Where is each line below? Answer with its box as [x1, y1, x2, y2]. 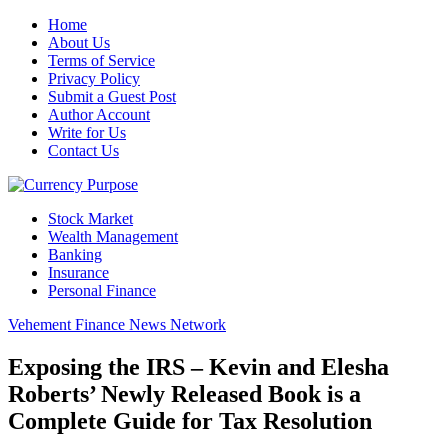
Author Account [48, 106, 150, 123]
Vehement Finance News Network [8, 316, 226, 333]
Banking [48, 246, 102, 263]
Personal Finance [48, 282, 156, 299]
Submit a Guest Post [48, 88, 176, 105]
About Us [48, 34, 110, 51]
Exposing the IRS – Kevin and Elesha [8, 353, 389, 380]
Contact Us [48, 142, 119, 159]
